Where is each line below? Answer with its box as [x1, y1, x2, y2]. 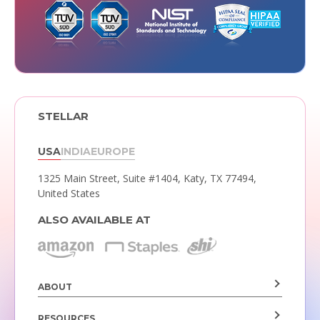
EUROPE [90, 144, 135, 158]
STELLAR [37, 109, 89, 123]
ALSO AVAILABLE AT [37, 212, 151, 226]
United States [37, 186, 100, 200]
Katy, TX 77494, [183, 171, 256, 185]
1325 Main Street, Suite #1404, [37, 171, 184, 185]
